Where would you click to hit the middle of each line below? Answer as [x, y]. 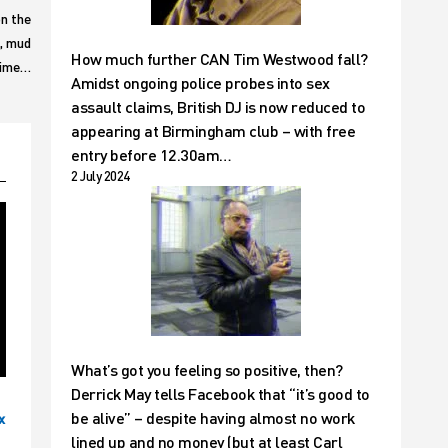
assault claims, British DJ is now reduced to [218, 106]
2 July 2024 [100, 176]
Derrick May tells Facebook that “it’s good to [220, 393]
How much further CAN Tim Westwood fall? [219, 58]
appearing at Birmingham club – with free [213, 130]
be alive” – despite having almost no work [213, 417]
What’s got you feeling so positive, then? [207, 369]
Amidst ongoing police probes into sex [200, 82]
